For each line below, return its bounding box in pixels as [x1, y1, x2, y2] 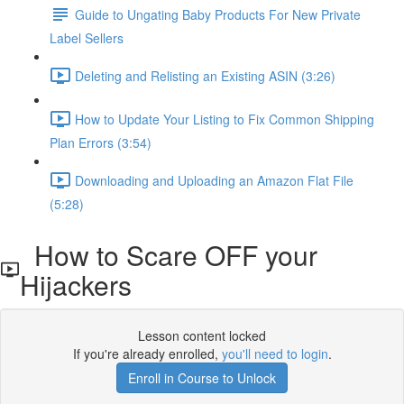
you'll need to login [221, 344, 328, 363]
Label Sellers [50, 29, 124, 47]
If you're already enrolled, [72, 344, 222, 363]
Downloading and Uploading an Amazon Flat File [75, 170, 353, 189]
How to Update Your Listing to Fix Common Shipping [75, 109, 374, 128]
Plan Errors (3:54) [50, 133, 151, 151]
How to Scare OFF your [20, 235, 318, 274]
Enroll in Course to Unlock [128, 369, 276, 387]
